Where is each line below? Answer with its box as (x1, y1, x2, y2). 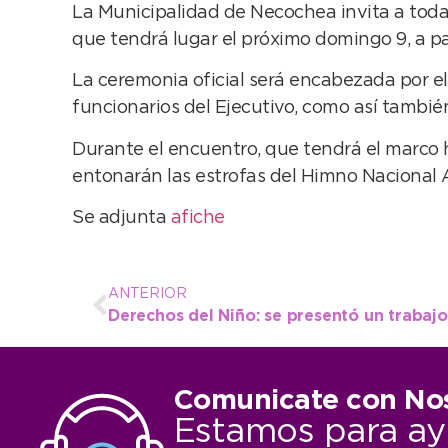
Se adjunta (72, 209, 171, 226)
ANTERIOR (108, 288, 187, 301)
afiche (170, 209, 225, 226)
